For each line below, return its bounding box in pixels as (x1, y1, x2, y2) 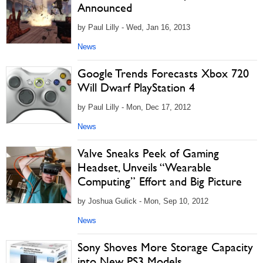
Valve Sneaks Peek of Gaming (77, 146, 219, 160)
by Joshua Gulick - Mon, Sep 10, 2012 (77, 197, 208, 205)
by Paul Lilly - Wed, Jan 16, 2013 (77, 23, 190, 32)
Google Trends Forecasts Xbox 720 (77, 66, 249, 80)
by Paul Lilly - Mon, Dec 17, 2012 (77, 103, 191, 112)
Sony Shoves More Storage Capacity (77, 240, 253, 254)
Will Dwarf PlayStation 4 (77, 80, 195, 95)
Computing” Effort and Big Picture (77, 174, 242, 188)
